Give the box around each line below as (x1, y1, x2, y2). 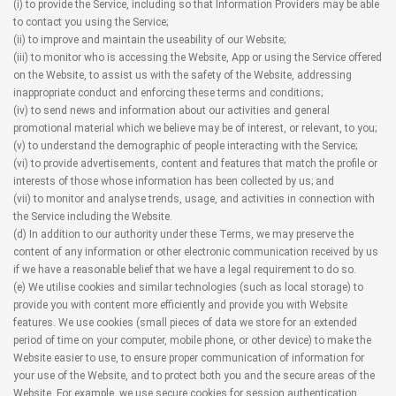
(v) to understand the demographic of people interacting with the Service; (13, 140, 357, 152)
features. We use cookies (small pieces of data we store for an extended (13, 316, 357, 329)
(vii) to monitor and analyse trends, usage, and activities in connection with (13, 193, 375, 205)
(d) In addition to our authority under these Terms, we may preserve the (13, 228, 354, 240)
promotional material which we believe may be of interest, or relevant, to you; (13, 122, 377, 134)
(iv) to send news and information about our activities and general (13, 104, 330, 117)
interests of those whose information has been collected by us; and (13, 175, 334, 187)
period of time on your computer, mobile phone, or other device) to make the (13, 334, 371, 346)
